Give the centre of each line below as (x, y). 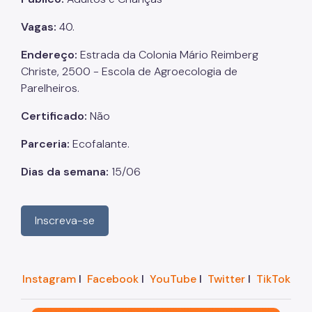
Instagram (49, 279)
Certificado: (55, 116)
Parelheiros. (50, 88)
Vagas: (40, 27)
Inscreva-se (65, 221)
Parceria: (47, 144)
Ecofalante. (101, 144)
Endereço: (50, 55)
